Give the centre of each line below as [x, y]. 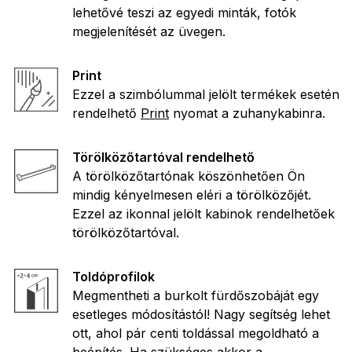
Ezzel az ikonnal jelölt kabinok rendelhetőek [203, 214]
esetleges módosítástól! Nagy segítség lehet [201, 315]
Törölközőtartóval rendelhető [163, 158]
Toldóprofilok [114, 277]
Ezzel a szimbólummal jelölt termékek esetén [206, 95]
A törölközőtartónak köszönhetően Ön [189, 176]
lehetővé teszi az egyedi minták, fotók [184, 13]
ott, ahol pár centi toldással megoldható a [196, 334]
